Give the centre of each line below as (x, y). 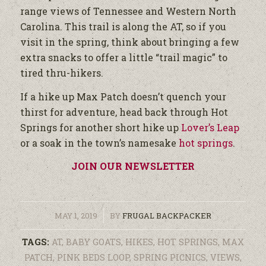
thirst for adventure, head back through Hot (124, 112)
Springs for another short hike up (100, 127)
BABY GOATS (93, 242)
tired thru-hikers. (61, 73)
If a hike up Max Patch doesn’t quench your (123, 96)
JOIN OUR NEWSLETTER (133, 166)
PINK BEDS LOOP (93, 257)
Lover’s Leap (210, 127)
